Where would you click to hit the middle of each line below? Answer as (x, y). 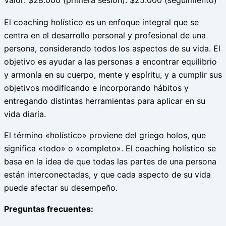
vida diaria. (26, 114)
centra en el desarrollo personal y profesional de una (105, 35)
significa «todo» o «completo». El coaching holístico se (110, 148)
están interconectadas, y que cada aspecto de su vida (107, 175)
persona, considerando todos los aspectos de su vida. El (112, 48)
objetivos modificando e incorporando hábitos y (96, 88)
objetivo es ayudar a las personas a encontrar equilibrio (110, 62)
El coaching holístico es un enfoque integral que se (101, 22)
